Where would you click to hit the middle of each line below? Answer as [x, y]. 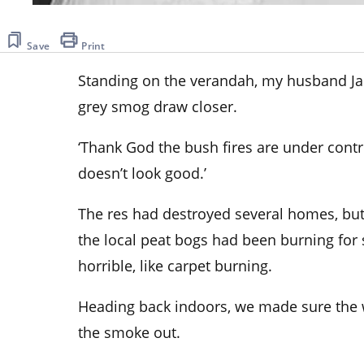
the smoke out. [129, 332]
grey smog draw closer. [158, 106]
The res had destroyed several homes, [210, 213]
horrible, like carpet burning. [175, 265]
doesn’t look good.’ [142, 173]
